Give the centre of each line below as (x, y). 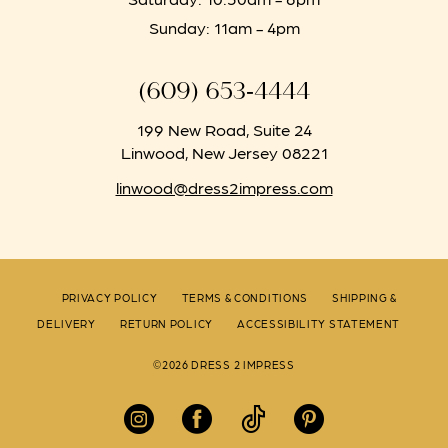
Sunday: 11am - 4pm (224, 26)
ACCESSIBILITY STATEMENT (319, 323)
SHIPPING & (365, 297)
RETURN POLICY (166, 323)
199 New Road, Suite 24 (224, 128)
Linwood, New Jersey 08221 (224, 151)
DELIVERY (66, 323)
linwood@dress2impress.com (224, 186)
